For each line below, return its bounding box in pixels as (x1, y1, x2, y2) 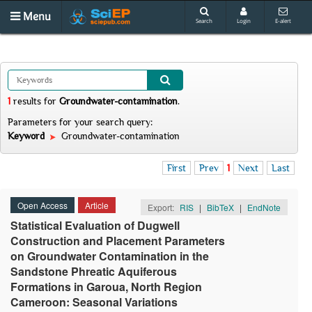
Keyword (8, 130, 47, 141)
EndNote (247, 201, 281, 213)
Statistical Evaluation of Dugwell (10, 217, 180, 233)
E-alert (275, 17, 291, 24)
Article (85, 199, 109, 211)
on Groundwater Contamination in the (10, 248, 209, 264)
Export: (148, 201, 176, 213)
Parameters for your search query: (8, 116, 153, 127)
